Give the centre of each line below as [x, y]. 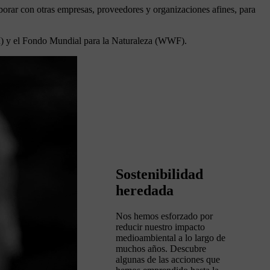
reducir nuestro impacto [160, 227]
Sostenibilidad [159, 174]
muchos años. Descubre [161, 248]
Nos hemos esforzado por [164, 216]
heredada [145, 190]
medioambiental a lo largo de [171, 237]
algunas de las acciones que [168, 259]
